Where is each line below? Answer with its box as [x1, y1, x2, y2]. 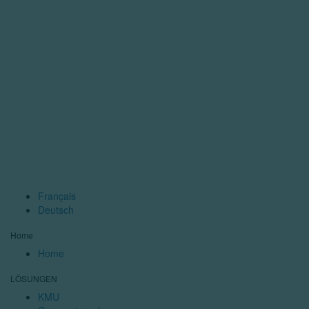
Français [38, 189, 76, 203]
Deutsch [38, 203, 74, 217]
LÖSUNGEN [10, 272, 57, 284]
